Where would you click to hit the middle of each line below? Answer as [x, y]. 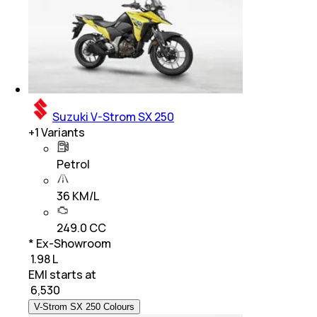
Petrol [73, 165]
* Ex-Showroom [70, 244]
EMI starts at [62, 275]
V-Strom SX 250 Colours [84, 307]
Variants [62, 133]
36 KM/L [78, 196]
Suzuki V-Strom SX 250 [113, 117]
